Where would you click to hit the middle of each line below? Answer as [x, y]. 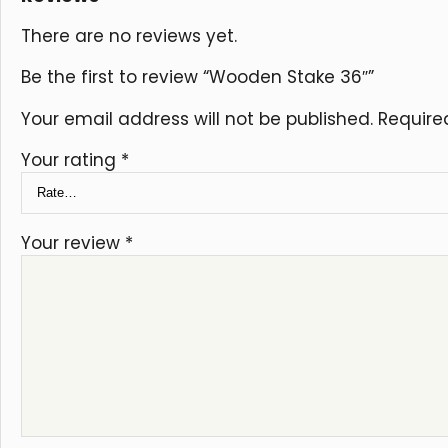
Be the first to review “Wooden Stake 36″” [197, 76]
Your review [73, 242]
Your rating [71, 159]
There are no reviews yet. [129, 35]
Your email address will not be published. [197, 118]
